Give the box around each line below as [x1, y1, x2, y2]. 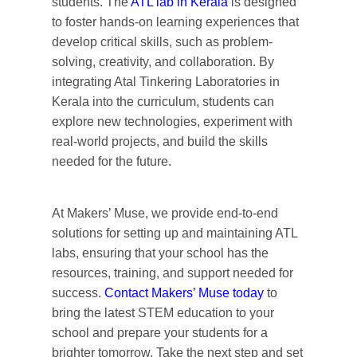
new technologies [96, 114, 197, 128]
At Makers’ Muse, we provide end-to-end [51, 206, 278, 220]
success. [51, 285, 104, 300]
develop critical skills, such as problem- [51, 34, 273, 49]
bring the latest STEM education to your [51, 305, 274, 320]
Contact [104, 285, 148, 300]
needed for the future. [51, 154, 171, 168]
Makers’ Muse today [147, 285, 264, 300]
